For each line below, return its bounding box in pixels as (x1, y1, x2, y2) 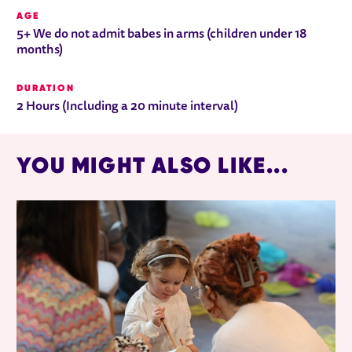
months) (16, 44, 64, 57)
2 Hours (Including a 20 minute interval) (16, 101, 239, 114)
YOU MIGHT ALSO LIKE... (16, 151, 289, 180)
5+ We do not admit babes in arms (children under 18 (16, 28, 307, 42)
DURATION (16, 82, 75, 94)
